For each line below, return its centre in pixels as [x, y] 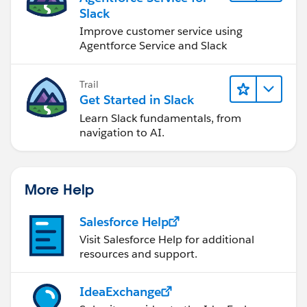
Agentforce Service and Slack [153, 46]
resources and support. [138, 254]
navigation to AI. [122, 132]
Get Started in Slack [137, 99]
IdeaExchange [120, 291]
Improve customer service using [161, 32]
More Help [59, 189]
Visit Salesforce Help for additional [167, 239]
